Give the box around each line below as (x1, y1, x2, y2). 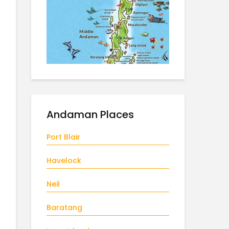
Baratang (47, 202, 82, 213)
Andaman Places (47, 107, 134, 122)
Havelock (47, 155, 81, 166)
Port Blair (47, 132, 80, 142)
